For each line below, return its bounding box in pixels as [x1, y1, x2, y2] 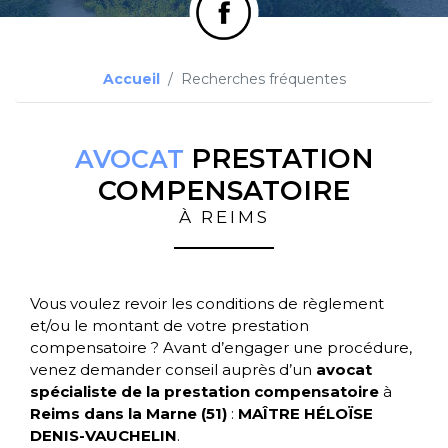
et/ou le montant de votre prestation [30, 316, 309, 335]
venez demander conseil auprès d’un [30, 360, 316, 379]
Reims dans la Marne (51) [30, 404, 227, 423]
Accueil [102, 70, 160, 88]
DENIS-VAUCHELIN [30, 426, 177, 445]
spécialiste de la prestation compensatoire [30, 382, 379, 401]
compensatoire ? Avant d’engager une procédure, [30, 338, 412, 357]
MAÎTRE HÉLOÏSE [238, 404, 373, 423]
